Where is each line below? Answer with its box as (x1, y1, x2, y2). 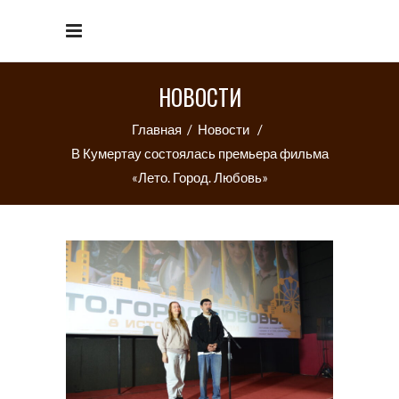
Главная (131, 120, 182, 137)
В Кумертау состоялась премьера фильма (70, 144, 329, 161)
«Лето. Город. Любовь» (131, 168, 268, 185)
